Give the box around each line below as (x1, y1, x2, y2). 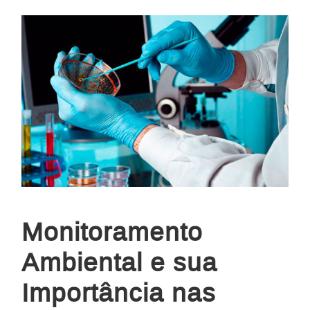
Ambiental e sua (21, 248, 217, 277)
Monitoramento (21, 217, 203, 246)
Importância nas (21, 278, 216, 307)
